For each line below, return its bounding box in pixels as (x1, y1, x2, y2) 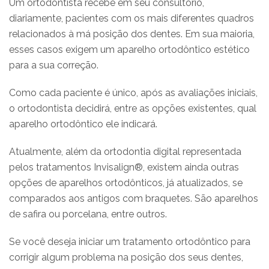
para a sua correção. (9, 59, 98, 71)
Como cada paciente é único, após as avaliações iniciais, (9, 86, 258, 98)
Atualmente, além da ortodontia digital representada (9, 145, 241, 157)
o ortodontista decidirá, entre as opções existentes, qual (9, 102, 256, 114)
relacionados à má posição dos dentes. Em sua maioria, (9, 28, 255, 40)
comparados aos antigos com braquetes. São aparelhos (9, 192, 258, 204)
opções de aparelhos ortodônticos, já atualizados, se (9, 177, 243, 189)
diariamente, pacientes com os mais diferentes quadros (9, 12, 254, 24)
